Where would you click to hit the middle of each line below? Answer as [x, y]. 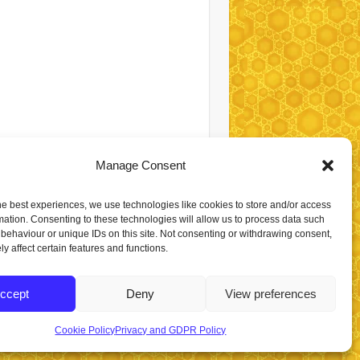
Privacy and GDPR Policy [171, 330]
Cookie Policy [85, 330]
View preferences [270, 293]
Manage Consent [140, 165]
